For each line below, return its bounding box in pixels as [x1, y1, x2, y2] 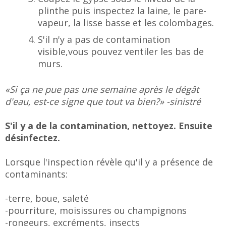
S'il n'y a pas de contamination [38, 33, 170, 45]
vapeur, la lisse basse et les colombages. [38, 17, 214, 29]
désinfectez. [5, 132, 60, 144]
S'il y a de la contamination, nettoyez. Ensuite [5, 120, 212, 132]
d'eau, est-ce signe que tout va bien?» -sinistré [5, 95, 201, 107]
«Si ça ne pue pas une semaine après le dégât [5, 83, 199, 95]
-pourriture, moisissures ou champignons [5, 204, 187, 216]
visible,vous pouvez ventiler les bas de [38, 45, 204, 58]
